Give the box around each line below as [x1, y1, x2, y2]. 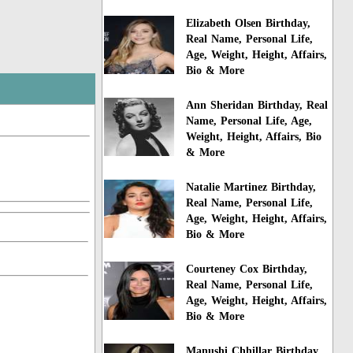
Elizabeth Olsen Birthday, [186, 17, 311, 30]
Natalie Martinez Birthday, [186, 181, 317, 194]
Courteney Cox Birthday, [186, 262, 308, 275]
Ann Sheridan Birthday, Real [186, 99, 329, 112]
